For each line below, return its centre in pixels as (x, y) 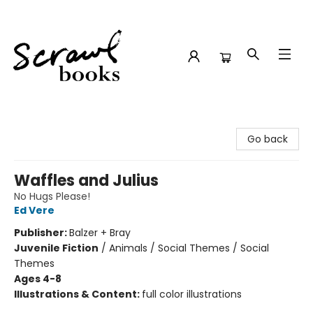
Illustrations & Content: (78, 294)
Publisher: (42, 233)
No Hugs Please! (52, 196)
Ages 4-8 (38, 279)
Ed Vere (34, 210)
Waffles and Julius (86, 181)
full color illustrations (192, 294)
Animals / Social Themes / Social (189, 248)
